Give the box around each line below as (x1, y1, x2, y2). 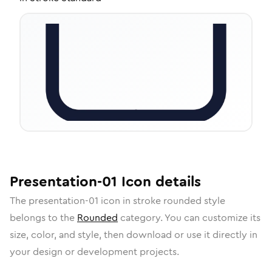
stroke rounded (133, 194, 202, 208)
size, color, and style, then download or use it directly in (10, 228, 257, 242)
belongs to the (10, 211, 77, 225)
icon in (98, 194, 133, 208)
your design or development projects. (10, 245, 179, 259)
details (151, 171, 201, 192)
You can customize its (165, 211, 260, 225)
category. (118, 211, 165, 225)
